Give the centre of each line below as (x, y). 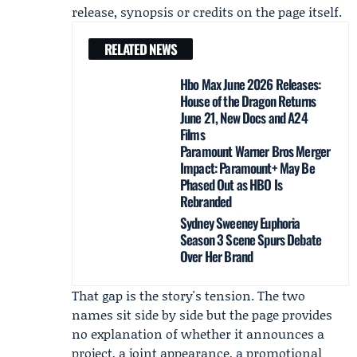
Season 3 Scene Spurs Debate (251, 239)
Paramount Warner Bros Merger (255, 151)
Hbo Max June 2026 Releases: (251, 84)
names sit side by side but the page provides (202, 314)
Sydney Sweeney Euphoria (240, 223)
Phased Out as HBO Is (231, 184)
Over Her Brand (217, 256)
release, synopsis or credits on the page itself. (207, 12)
